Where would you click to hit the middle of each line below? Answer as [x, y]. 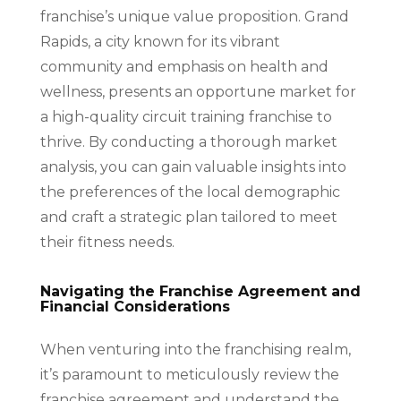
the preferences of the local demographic [190, 192]
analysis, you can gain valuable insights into [193, 166]
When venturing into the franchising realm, [195, 349]
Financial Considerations [135, 306]
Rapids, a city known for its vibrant [160, 41]
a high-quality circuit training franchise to [186, 116]
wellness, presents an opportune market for [198, 91]
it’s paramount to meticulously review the [189, 374]
